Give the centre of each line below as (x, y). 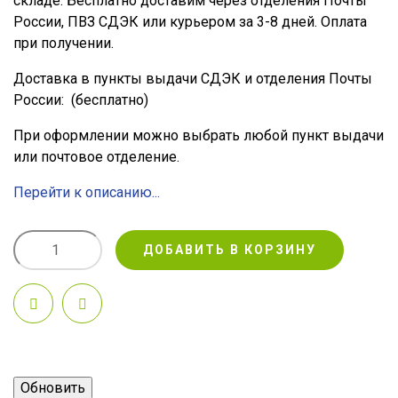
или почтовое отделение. (96, 157)
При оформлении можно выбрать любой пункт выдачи (199, 135)
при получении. (64, 43)
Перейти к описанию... (87, 192)
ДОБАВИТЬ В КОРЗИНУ (230, 250)
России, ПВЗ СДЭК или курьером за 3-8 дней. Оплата (190, 22)
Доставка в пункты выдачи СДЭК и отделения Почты (193, 79)
